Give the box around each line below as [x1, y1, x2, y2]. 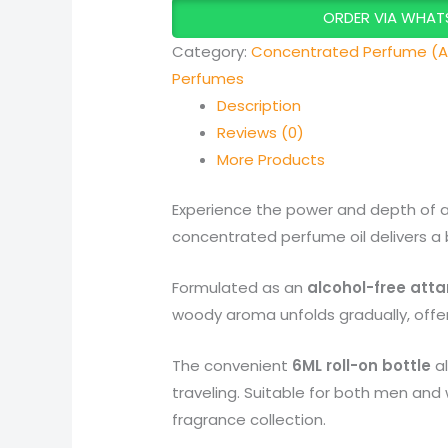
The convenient [172, 354, 293, 376]
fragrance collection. [172, 408, 327, 430]
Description [217, 95, 302, 117]
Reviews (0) [217, 122, 305, 144]
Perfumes [172, 68, 245, 90]
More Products [217, 149, 326, 171]
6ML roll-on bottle [292, 354, 432, 376]
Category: [172, 41, 252, 63]
